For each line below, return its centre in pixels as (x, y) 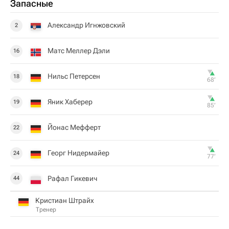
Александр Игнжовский (86, 25)
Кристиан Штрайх (65, 200)
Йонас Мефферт (74, 127)
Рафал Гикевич (72, 178)
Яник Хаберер (70, 102)
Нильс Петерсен (74, 76)
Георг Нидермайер (78, 153)
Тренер (46, 209)
